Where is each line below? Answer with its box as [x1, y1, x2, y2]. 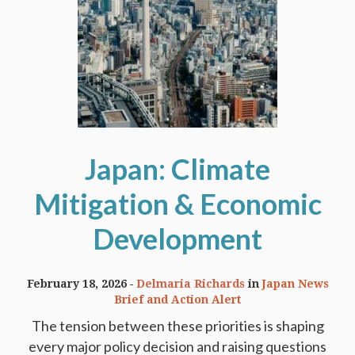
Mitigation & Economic [33, 186, 322, 222]
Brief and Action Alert [114, 293, 241, 307]
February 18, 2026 [26, 277, 127, 291]
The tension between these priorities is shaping [31, 317, 324, 335]
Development [93, 221, 262, 257]
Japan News [261, 277, 329, 291]
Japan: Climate [85, 151, 270, 187]
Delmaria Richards [136, 277, 245, 291]
